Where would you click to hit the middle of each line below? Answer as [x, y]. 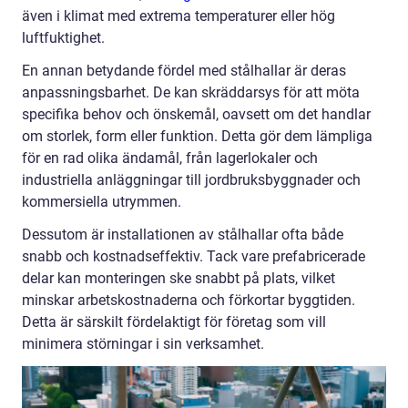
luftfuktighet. [63, 38]
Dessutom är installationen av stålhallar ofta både [183, 235]
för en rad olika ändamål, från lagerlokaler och [170, 158]
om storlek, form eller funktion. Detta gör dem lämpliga [197, 137]
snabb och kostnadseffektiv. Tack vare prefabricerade [194, 257]
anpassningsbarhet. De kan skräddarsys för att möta [191, 93]
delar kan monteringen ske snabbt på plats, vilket [178, 279]
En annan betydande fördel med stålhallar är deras [184, 71]
